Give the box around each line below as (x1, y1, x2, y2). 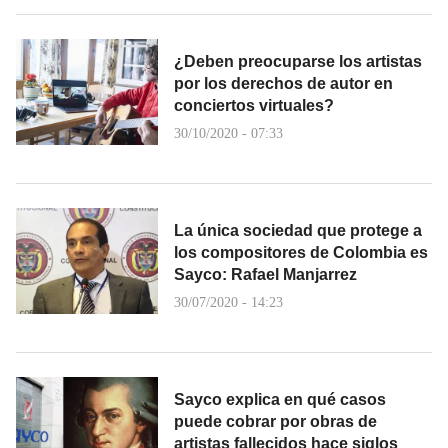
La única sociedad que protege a (174, 221, 422, 239)
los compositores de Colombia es (174, 243, 428, 261)
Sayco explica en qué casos (174, 390, 386, 408)
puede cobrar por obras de (174, 412, 377, 430)
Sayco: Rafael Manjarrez (174, 265, 357, 283)
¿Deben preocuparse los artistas (174, 52, 422, 70)
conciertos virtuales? (174, 96, 334, 114)
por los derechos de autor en (174, 74, 393, 92)
